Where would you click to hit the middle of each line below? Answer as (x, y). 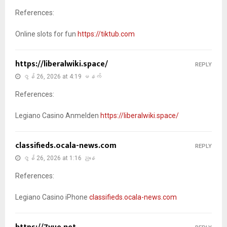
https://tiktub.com (106, 34)
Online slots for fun (46, 34)
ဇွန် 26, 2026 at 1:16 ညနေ (59, 158)
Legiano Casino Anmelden (58, 115)
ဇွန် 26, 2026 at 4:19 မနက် (62, 76)
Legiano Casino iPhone (52, 197)
